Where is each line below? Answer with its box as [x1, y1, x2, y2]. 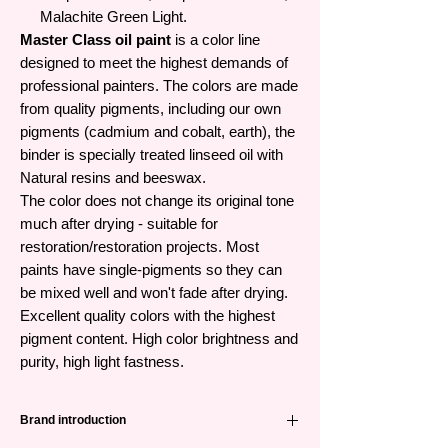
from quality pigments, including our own [20, 100, 281, 118]
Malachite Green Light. [40, 8, 187, 26]
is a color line [171, 31, 260, 49]
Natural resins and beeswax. [20, 169, 206, 187]
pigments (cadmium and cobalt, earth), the [20, 123, 295, 141]
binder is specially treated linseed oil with [20, 146, 283, 164]
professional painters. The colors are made [20, 77, 298, 95]
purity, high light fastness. [20, 353, 184, 371]
